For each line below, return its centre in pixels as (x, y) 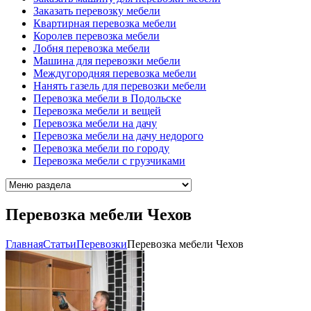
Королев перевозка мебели (96, 36)
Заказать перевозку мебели (97, 11)
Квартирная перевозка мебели (105, 24)
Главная (24, 244)
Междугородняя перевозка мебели (115, 74)
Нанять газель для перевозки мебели (120, 86)
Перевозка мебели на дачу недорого (118, 136)
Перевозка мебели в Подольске (107, 99)
